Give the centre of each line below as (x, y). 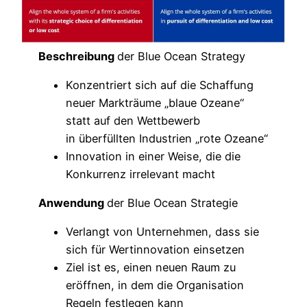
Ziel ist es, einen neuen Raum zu (151, 268)
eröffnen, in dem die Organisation (155, 285)
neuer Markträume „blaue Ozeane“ (155, 102)
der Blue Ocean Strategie (173, 203)
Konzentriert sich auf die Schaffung (160, 85)
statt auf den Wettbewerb (133, 120)
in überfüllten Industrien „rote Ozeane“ (167, 138)
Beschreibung (78, 56)
